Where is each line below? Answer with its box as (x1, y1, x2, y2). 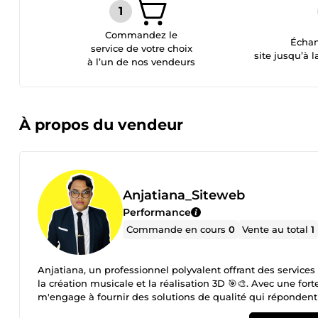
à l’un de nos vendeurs (87, 56, 196, 67)
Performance (123, 205, 191, 219)
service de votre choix (90, 43, 192, 54)
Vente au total (242, 223, 312, 235)
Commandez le (105, 29, 178, 40)
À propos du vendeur (19, 116, 183, 133)
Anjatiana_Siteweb (123, 187, 245, 203)
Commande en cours (126, 223, 229, 235)
